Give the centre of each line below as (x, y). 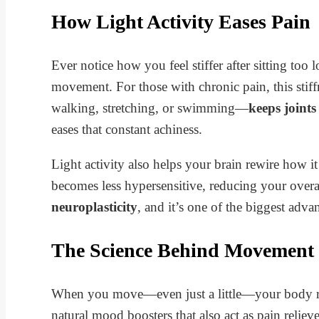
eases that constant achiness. (127, 129)
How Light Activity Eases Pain (181, 22)
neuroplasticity (94, 207)
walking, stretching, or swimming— (150, 108)
